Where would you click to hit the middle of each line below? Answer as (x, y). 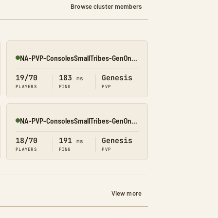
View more (126, 193)
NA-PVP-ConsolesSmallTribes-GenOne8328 (134, 57)
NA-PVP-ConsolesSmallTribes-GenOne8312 (134, 120)
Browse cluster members (106, 6)
